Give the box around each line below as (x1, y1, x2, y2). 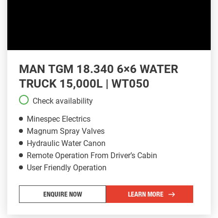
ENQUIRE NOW (43, 191, 82, 199)
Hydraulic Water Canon (27, 138, 106, 148)
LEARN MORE (128, 191, 163, 199)
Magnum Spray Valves (27, 126, 105, 136)
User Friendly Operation (27, 163, 107, 172)
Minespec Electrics (27, 114, 91, 124)
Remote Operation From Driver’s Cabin (27, 150, 157, 160)
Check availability (33, 96, 93, 106)
